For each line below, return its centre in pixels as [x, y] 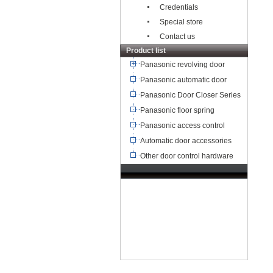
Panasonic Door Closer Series [191, 95]
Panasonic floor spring [178, 110]
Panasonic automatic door [184, 80]
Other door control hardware [187, 156]
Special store [181, 22]
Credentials [179, 7]
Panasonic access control [183, 126]
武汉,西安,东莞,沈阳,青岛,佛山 [178, 211]
